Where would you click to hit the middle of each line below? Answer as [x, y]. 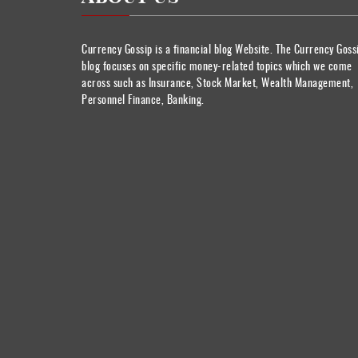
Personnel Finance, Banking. [143, 99]
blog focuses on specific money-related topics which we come [217, 66]
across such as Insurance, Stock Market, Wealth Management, [217, 82]
